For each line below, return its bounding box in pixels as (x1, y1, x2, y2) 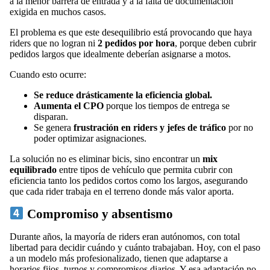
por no (228, 122, 253, 133)
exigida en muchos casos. (10, 6, 106, 17)
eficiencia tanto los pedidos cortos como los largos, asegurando (10, 175, 248, 186)
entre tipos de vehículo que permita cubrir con (57, 164, 233, 175)
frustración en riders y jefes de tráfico (74, 122, 228, 133)
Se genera (34, 122, 74, 133)
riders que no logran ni (10, 37, 98, 48)
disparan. (34, 111, 68, 122)
